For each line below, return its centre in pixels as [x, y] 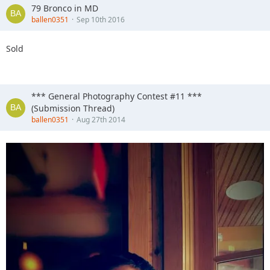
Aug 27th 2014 [101, 120]
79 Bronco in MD [65, 8]
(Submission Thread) [73, 108]
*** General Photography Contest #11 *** [117, 96]
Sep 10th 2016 [101, 20]
